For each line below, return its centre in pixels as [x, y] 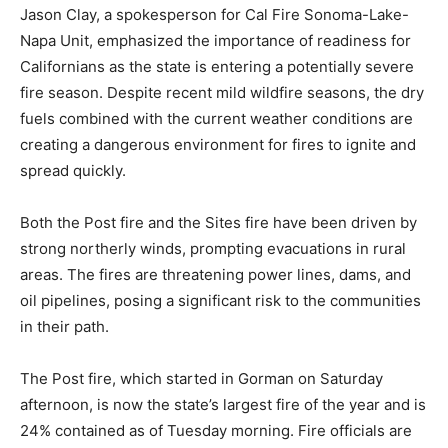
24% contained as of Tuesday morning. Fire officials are [216, 430]
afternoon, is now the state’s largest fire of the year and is [223, 404]
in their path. [64, 326]
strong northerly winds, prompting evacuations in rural [213, 248]
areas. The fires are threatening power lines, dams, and [215, 274]
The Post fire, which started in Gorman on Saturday [201, 378]
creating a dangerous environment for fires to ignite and [218, 144]
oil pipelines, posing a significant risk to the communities [220, 300]
